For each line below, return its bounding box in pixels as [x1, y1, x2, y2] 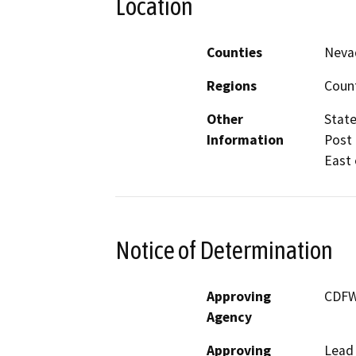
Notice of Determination [115, 235, 333, 265]
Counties [207, 44, 262, 62]
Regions [207, 77, 257, 95]
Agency [207, 308, 252, 326]
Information [207, 131, 284, 149]
